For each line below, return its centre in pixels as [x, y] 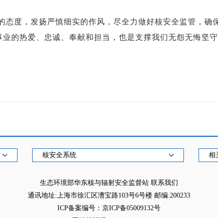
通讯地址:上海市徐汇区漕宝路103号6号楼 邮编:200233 [109, 195]
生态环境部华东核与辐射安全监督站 [95, 183]
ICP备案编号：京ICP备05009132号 [109, 208]
